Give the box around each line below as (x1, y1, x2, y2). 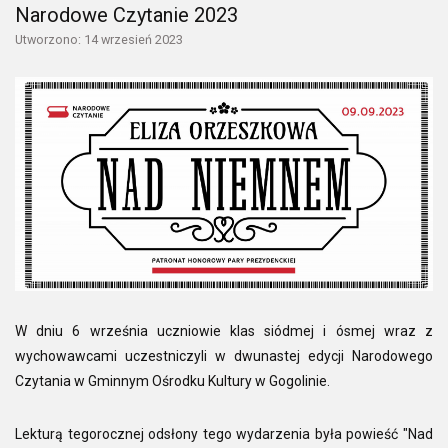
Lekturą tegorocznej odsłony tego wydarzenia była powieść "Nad (15, 425, 433, 442)
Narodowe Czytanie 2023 (15, 3, 238, 27)
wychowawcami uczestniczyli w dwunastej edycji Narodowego (15, 347, 433, 364)
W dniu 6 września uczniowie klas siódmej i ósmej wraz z (15, 322, 433, 339)
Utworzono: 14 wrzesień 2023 (15, 32, 183, 47)
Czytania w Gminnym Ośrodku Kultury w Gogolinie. (15, 372, 330, 389)
